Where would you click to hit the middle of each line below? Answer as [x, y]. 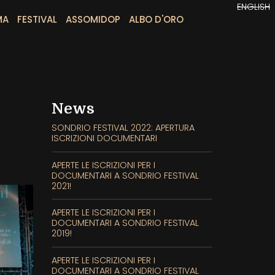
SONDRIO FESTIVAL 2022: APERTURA [123, 128]
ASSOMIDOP [93, 19]
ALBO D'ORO [156, 19]
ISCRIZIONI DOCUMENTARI [104, 138]
